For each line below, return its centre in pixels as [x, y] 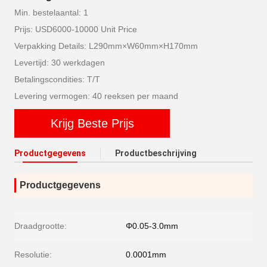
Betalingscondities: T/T [57, 79]
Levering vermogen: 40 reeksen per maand [96, 96]
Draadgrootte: [41, 226]
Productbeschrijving [156, 153]
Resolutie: [33, 254]
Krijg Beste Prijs [92, 123]
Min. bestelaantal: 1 [51, 13]
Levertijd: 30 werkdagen [60, 63]
